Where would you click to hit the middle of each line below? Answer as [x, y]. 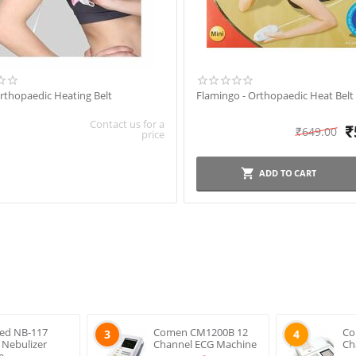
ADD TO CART [288, 173]
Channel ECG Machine [205, 344]
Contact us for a [127, 124]
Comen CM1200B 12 [200, 332]
